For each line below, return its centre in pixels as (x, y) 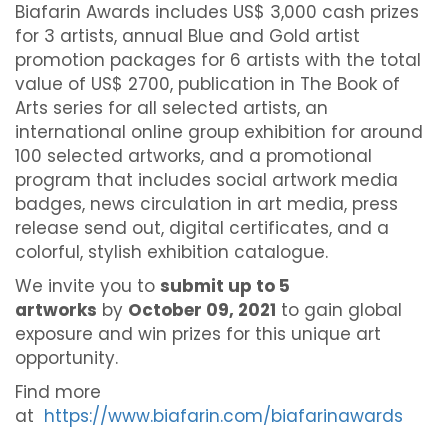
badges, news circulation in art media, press (206, 204)
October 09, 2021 (202, 310)
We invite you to (85, 286)
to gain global (341, 310)
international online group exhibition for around (219, 132)
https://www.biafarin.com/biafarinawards (223, 416)
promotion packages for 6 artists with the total (218, 60)
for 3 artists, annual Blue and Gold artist (187, 36)
